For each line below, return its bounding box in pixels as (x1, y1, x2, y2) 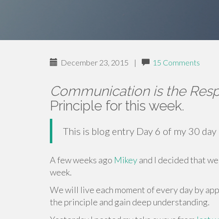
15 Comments (153, 58, 200, 67)
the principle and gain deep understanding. (50, 197, 210, 207)
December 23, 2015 (58, 58, 130, 67)
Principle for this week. (50, 98, 184, 114)
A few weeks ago (50, 154, 114, 165)
